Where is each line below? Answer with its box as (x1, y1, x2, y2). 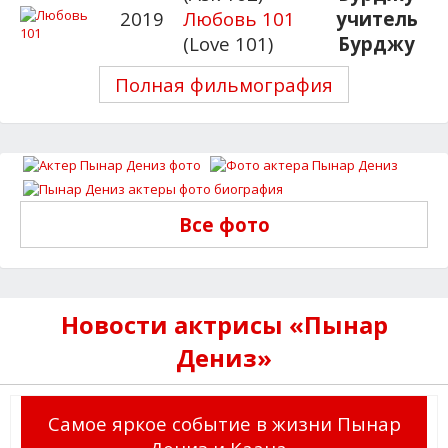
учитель (335, 5, 418, 31)
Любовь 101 (183, 5, 296, 31)
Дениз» (176, 340, 272, 374)
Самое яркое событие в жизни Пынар (47, 410, 401, 436)
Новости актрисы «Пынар (60, 307, 388, 341)
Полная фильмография (115, 71, 333, 97)
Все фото (178, 211, 270, 237)
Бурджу (338, 30, 416, 56)
